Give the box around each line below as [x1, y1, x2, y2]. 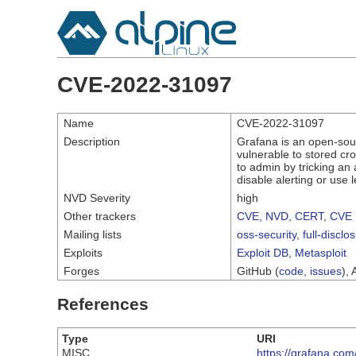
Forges [64, 264, 99, 277]
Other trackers [64, 209, 136, 222]
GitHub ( [237, 264, 279, 277]
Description [64, 134, 120, 148]
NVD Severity [64, 191, 130, 204]
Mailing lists [64, 227, 122, 241]
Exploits [64, 246, 103, 259]
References [57, 294, 149, 313]
